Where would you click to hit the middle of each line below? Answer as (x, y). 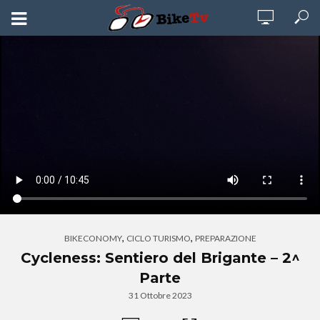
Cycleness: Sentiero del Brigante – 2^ (160, 258)
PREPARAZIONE (225, 238)
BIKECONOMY (93, 238)
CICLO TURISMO (158, 238)
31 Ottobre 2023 (160, 295)
